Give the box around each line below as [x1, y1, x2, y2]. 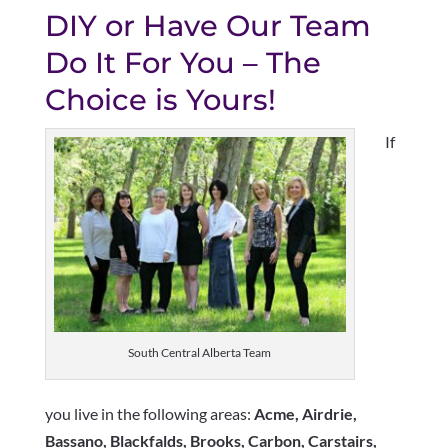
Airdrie [301, 403, 353, 423]
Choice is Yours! [44, 81, 276, 117]
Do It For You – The [44, 44, 321, 80]
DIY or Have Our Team [44, 7, 371, 43]
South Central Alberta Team [128, 344, 272, 360]
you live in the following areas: [44, 403, 251, 423]
